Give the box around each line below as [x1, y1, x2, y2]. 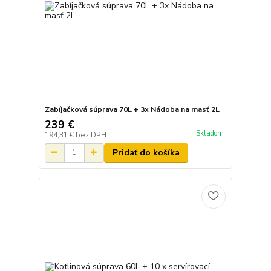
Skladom [195, 129, 224, 139]
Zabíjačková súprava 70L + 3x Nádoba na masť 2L [44, 104, 220, 114]
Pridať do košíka [112, 146, 180, 158]
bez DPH [75, 129, 106, 140]
